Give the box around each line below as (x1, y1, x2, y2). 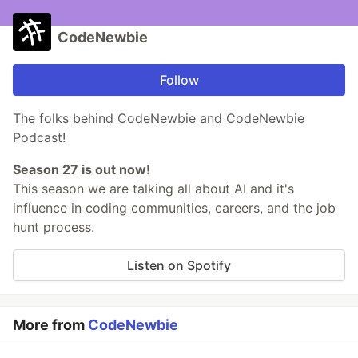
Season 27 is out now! (13, 161, 150, 178)
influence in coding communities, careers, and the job (13, 200, 336, 217)
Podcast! (13, 129, 66, 146)
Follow (159, 72, 199, 89)
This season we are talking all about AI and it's (13, 181, 294, 197)
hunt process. (13, 219, 94, 236)
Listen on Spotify (127, 257, 231, 274)
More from (13, 316, 88, 334)
